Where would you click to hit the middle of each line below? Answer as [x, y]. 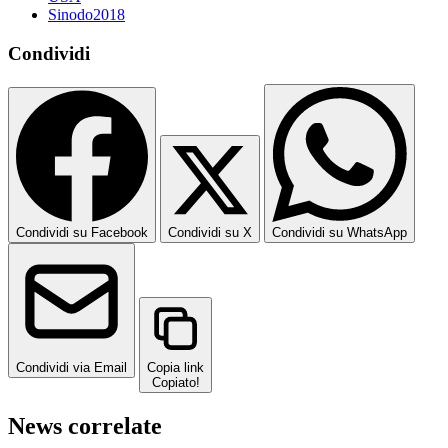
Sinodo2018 [86, 15]
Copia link [175, 367]
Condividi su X [210, 232]
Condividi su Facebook [82, 232]
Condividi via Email [71, 367]
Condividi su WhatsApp [339, 232]
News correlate [85, 425]
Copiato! [175, 382]
